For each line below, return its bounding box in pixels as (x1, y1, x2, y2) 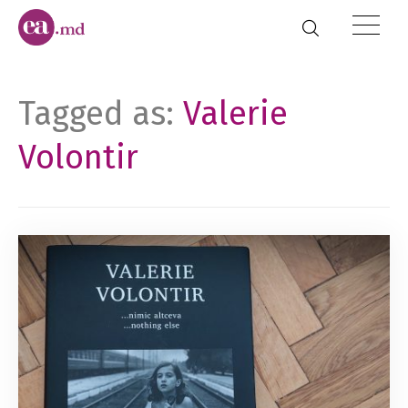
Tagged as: (18, 94, 183, 134)
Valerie (183, 94, 288, 134)
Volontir (18, 138, 138, 178)
